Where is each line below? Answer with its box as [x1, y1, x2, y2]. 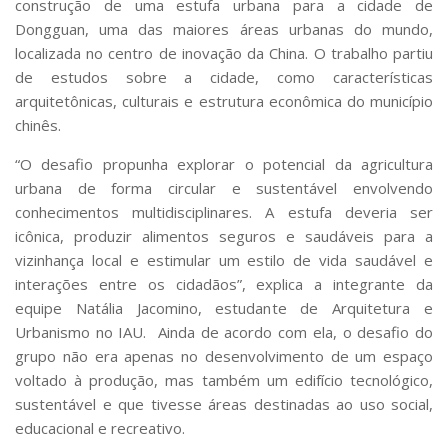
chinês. [15, 114, 61, 135]
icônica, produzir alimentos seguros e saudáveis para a [15, 225, 433, 246]
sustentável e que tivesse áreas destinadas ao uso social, [15, 393, 433, 414]
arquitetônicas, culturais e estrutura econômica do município [15, 90, 433, 111]
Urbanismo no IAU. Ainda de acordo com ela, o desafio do [15, 321, 433, 342]
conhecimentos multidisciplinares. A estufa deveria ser [15, 201, 433, 222]
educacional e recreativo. [15, 417, 185, 438]
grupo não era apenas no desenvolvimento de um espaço [15, 345, 433, 366]
